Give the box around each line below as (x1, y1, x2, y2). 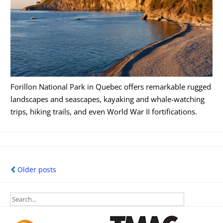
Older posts (15, 164, 56, 174)
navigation (10, 171, 56, 185)
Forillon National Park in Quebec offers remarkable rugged (10, 82, 211, 92)
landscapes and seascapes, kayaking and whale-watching (10, 94, 205, 104)
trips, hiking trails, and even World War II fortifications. (10, 107, 197, 116)
